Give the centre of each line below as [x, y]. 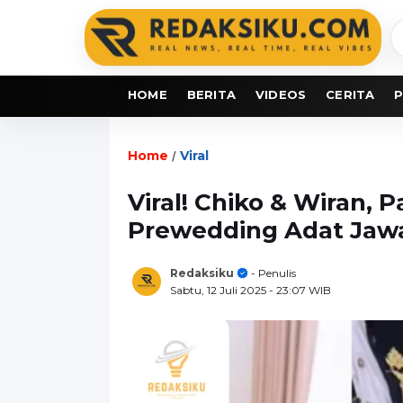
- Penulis [272, 273]
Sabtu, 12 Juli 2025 [219, 290]
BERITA [211, 94]
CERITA [350, 94]
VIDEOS [281, 94]
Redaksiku [202, 273]
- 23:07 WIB [300, 290]
